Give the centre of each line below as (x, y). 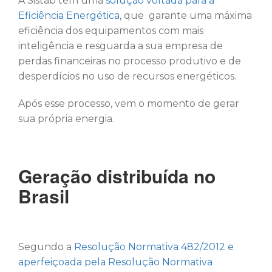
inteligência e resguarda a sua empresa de (121, 46)
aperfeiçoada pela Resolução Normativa (115, 262)
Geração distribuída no (117, 175)
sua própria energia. (66, 118)
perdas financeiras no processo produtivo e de (130, 61)
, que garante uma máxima (186, 15)
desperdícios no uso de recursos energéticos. (127, 76)
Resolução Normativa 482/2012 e (154, 246)
